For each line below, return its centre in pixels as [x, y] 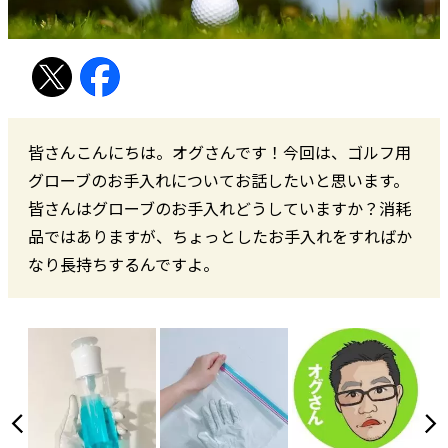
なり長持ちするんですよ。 [123, 264]
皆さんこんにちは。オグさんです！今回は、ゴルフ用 [219, 152]
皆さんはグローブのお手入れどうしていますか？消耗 [219, 208]
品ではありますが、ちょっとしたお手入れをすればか [220, 236]
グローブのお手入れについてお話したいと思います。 [218, 180]
